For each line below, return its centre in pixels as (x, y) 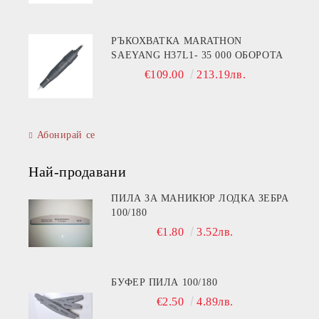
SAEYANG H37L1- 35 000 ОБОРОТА (197, 55)
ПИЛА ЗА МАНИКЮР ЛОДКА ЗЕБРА (200, 198)
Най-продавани (78, 171)
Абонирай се (66, 135)
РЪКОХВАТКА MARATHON (147, 41)
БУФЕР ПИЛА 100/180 (164, 282)
